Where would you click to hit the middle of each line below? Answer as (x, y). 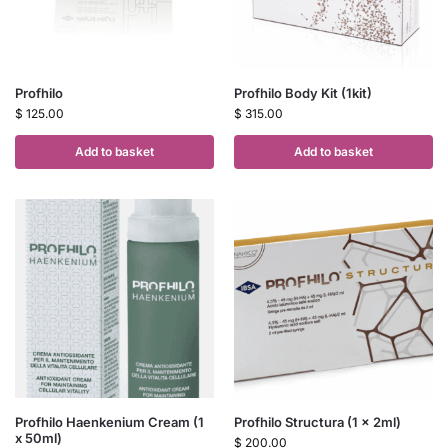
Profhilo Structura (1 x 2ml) (317, 422)
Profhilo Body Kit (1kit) (303, 93)
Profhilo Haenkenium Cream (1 (109, 422)
